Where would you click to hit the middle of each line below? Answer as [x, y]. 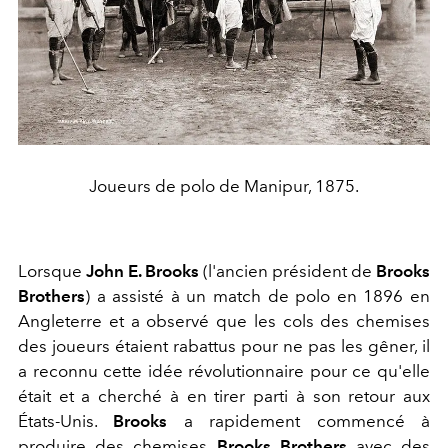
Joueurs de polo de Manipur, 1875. [224, 186]
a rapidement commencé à [299, 421]
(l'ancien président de [287, 271]
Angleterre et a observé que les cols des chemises [224, 321]
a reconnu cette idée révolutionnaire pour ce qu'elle [224, 371]
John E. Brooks [142, 271]
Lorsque [52, 271]
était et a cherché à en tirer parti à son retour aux [224, 396]
